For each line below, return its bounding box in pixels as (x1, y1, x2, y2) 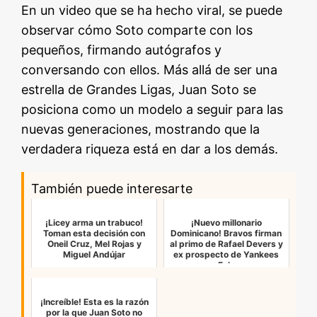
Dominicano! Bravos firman (171, 228, 282, 239)
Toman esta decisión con (43, 228, 146, 239)
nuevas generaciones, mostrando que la (21, 122, 260, 137)
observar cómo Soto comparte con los (21, 23, 253, 38)
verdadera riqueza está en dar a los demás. (21, 142, 279, 157)
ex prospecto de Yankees (173, 249, 279, 260)
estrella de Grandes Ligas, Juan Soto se (21, 82, 257, 98)
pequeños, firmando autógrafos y (21, 42, 222, 58)
